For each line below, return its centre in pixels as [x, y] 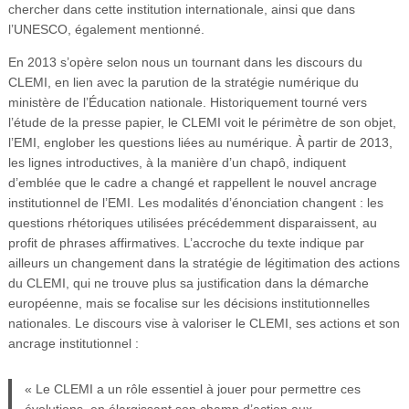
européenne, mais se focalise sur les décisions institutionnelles [189, 303]
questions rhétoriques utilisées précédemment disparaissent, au [192, 222]
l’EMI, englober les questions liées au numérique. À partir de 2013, [200, 142]
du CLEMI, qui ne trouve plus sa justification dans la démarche [188, 283]
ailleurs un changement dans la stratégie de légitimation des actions [204, 262]
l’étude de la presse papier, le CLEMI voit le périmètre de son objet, [202, 122]
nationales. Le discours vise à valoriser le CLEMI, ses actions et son [204, 323]
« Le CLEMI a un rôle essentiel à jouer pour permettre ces [193, 388]
